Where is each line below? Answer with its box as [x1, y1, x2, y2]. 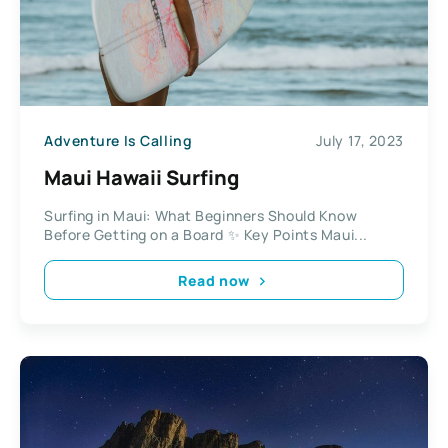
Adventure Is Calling [44, 130, 193, 150]
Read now [178, 270, 250, 290]
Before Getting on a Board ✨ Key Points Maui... [44, 225, 368, 245]
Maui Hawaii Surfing [44, 164, 239, 192]
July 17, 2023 [315, 130, 404, 150]
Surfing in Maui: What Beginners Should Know [44, 206, 358, 226]
